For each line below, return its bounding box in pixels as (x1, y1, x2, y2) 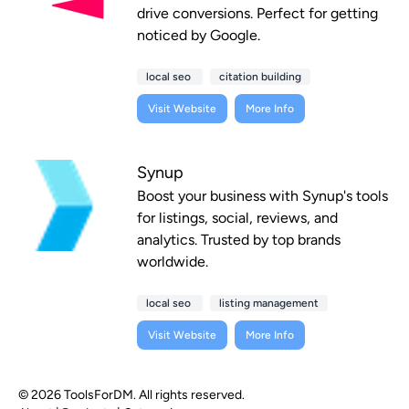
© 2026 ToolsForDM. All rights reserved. (18, 387, 245, 404)
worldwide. (137, 253, 208, 271)
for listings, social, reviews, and (137, 209, 338, 227)
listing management (219, 297, 319, 310)
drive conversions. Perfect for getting (137, 5, 378, 23)
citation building (219, 70, 301, 84)
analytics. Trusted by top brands (137, 231, 341, 249)
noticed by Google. (137, 26, 260, 45)
